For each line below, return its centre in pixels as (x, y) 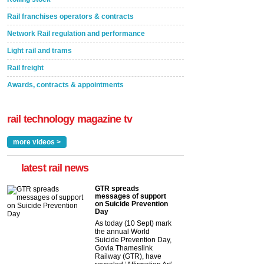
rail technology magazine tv (70, 119)
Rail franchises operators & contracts (70, 16)
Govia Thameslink (124, 248)
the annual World (122, 231)
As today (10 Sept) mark (133, 223)
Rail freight (25, 67)
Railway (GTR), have (128, 256)
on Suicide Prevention (131, 204)
